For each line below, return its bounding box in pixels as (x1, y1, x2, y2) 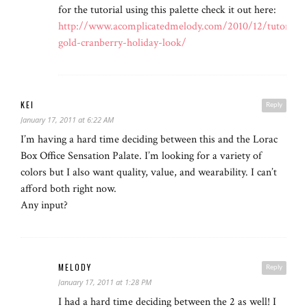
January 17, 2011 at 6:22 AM (21, 114, 114, 125)
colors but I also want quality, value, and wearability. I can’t (21, 165, 277, 180)
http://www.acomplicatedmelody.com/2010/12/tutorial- (58, 19, 304, 34)
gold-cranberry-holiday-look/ (58, 36, 186, 51)
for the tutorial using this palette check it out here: (58, 3, 276, 18)
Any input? (21, 198, 68, 213)
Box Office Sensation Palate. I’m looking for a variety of (21, 149, 262, 164)
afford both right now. (21, 182, 116, 197)
